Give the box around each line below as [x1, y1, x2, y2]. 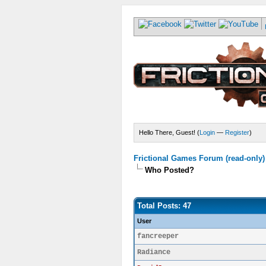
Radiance [137, 248, 170, 256]
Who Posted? [145, 166, 194, 175]
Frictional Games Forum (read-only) [134, 154, 265, 163]
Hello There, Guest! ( [139, 129, 199, 136]
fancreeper [137, 232, 179, 240]
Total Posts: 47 [137, 201, 191, 210]
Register [225, 129, 249, 136]
